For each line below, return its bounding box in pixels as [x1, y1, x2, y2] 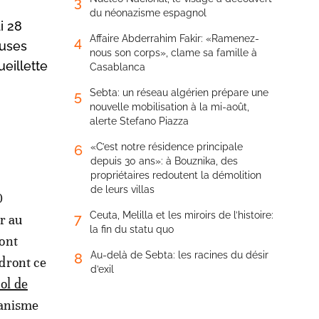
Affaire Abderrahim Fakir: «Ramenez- [90, 33, 259, 44]
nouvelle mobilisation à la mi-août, [90, 101, 249, 113]
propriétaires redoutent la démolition [90, 169, 261, 181]
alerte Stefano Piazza [90, 115, 189, 127]
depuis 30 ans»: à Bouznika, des [90, 155, 238, 167]
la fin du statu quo [90, 224, 174, 235]
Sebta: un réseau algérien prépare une [90, 87, 268, 98]
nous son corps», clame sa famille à [90, 47, 257, 58]
